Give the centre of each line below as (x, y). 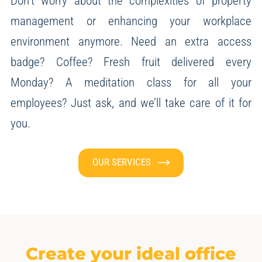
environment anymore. (67, 41)
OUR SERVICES (121, 162)
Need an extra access (187, 41)
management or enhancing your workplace (131, 20)
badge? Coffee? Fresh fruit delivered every (131, 61)
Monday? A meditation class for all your (131, 82)
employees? (39, 102)
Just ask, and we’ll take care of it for (159, 102)
